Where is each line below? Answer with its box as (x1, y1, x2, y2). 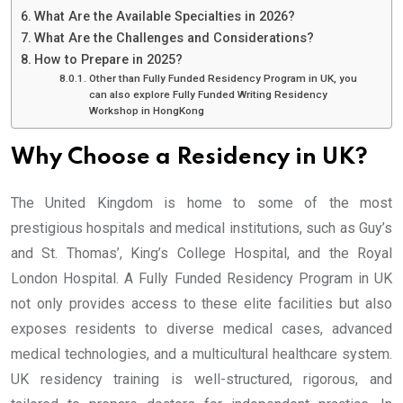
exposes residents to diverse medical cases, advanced (11, 320, 392, 338)
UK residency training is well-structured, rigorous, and (11, 371, 392, 389)
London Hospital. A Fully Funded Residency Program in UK (11, 270, 392, 288)
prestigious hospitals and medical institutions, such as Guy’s (11, 219, 392, 237)
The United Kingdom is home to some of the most (11, 194, 392, 212)
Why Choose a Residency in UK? (11, 147, 368, 170)
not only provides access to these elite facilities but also (11, 295, 392, 313)
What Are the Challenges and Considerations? (33, 31, 314, 47)
